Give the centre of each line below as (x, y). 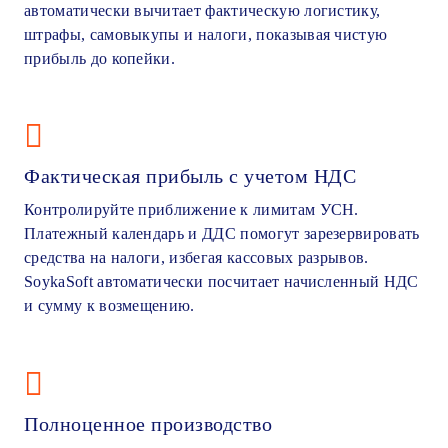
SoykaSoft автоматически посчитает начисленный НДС (221, 282)
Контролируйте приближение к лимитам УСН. (191, 210)
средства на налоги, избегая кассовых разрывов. (196, 258)
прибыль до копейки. (100, 58)
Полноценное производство (148, 423)
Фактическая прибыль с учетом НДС (190, 176)
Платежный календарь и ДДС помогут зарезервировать (222, 234)
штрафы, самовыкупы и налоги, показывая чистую (206, 34)
